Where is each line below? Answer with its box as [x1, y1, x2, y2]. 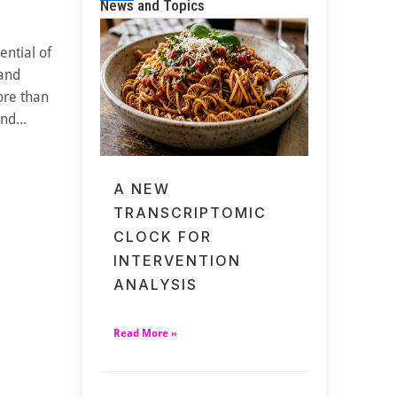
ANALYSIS [113, 276, 198, 294]
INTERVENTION [113, 252, 242, 270]
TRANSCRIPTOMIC [113, 204, 268, 222]
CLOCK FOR [113, 228, 213, 246]
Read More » [113, 327, 178, 340]
